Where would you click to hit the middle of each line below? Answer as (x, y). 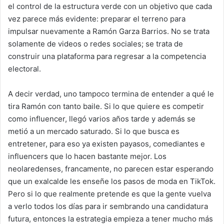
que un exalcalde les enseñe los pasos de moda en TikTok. (112, 181)
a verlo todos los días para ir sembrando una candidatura (108, 206)
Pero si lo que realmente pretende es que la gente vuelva (109, 193)
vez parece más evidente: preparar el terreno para (97, 18)
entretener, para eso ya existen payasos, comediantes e (106, 143)
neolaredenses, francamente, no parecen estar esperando (111, 168)
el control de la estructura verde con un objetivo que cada (110, 6)
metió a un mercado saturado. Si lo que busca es (94, 131)
